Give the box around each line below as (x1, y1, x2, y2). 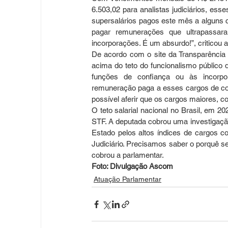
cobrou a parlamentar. (92, 151, 164, 160)
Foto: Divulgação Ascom (92, 162, 173, 171)
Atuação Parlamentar (94, 175, 161, 184)
